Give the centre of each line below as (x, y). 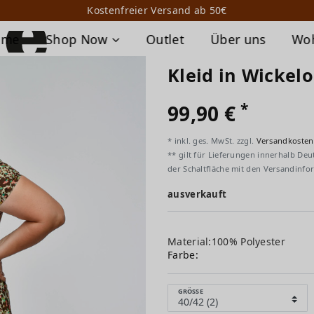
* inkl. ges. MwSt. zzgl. (212, 141)
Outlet (165, 39)
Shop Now (79, 39)
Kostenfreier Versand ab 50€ (157, 10)
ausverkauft (197, 194)
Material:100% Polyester (226, 241)
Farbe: (183, 255)
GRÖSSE (189, 291)
